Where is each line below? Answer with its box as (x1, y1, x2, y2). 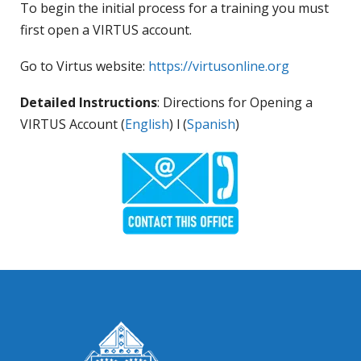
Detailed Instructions (20, 93, 157, 111)
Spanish (187, 114, 235, 133)
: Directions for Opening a (157, 93, 313, 111)
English (125, 114, 169, 133)
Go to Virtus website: (20, 56, 148, 75)
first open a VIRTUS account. (20, 20, 192, 39)
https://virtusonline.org (148, 56, 289, 75)
